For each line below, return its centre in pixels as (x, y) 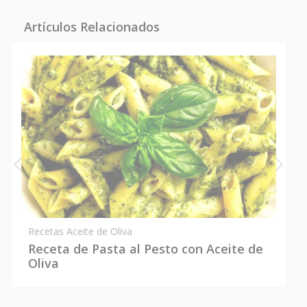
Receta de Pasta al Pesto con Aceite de (146, 248)
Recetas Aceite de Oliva (80, 231)
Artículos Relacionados (92, 26)
